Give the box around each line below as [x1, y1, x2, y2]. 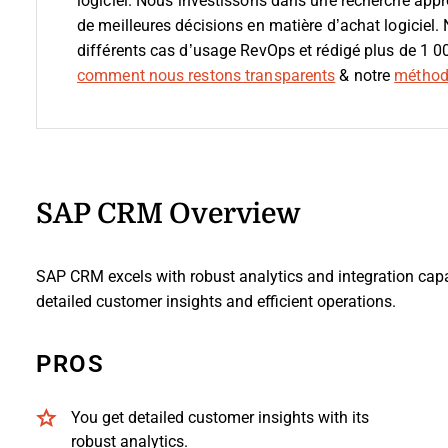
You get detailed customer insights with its [71, 408, 369, 426]
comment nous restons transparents [77, 66, 336, 84]
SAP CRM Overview [36, 191, 301, 233]
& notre [335, 66, 395, 84]
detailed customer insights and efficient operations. [36, 292, 396, 310]
